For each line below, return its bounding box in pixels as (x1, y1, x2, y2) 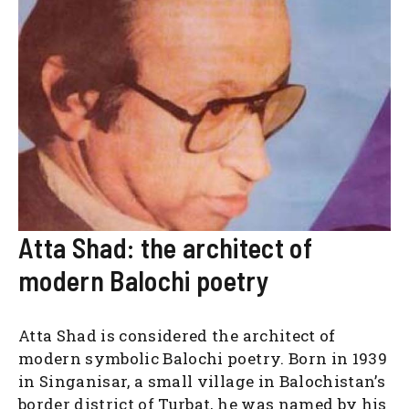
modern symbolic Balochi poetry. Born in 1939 (18, 348, 387, 370)
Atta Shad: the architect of (18, 231, 313, 265)
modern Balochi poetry (18, 264, 269, 298)
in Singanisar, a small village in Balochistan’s (18, 371, 385, 393)
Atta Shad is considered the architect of (18, 325, 336, 347)
